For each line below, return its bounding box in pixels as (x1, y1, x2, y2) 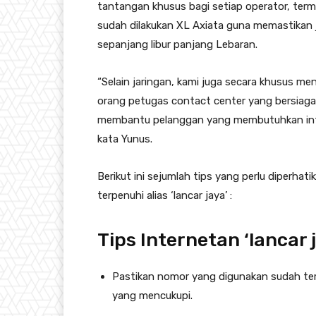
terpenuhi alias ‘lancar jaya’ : (97, 189, 232, 202)
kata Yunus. (97, 133, 152, 146)
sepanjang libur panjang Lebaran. (97, 38, 257, 51)
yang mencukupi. (112, 289, 193, 303)
